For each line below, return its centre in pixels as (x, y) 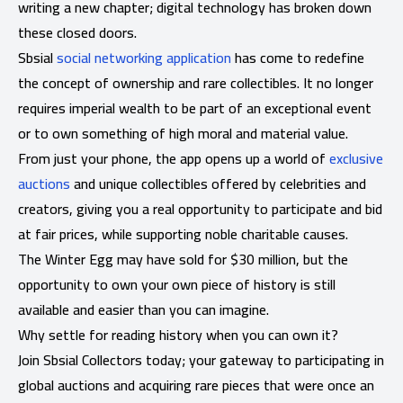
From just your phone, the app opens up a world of (174, 158)
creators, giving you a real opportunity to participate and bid (200, 208)
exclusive (356, 158)
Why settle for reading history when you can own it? (178, 334)
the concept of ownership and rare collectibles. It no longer (196, 82)
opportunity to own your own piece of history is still (177, 284)
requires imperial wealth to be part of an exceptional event (195, 107)
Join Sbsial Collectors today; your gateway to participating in (201, 359)
